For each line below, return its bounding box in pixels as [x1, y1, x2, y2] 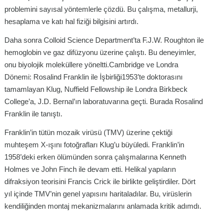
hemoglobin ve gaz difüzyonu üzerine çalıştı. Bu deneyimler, [4, 48, 196, 57]
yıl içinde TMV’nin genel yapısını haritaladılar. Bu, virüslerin [4, 190, 192, 198]
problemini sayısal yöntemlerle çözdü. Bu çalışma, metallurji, [4, 5, 198, 14]
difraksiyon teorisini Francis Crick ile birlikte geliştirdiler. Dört [4, 177, 195, 186]
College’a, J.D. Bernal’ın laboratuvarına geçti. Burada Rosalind [4, 97, 203, 106]
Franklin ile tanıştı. [4, 110, 62, 118]
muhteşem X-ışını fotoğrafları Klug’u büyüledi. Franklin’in [4, 140, 184, 149]
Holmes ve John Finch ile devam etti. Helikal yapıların [4, 165, 176, 174]
